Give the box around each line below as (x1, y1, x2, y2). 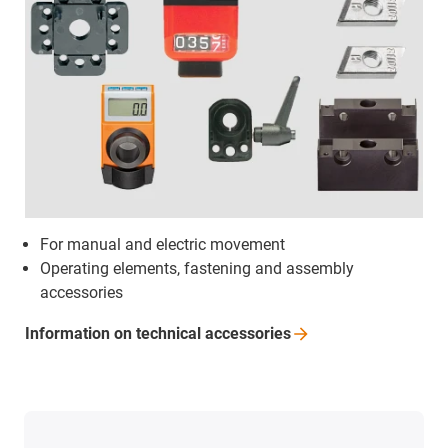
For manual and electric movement (40, 234, 285, 254)
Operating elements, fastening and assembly (40, 258, 354, 278)
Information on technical (25, 323, 205, 343)
